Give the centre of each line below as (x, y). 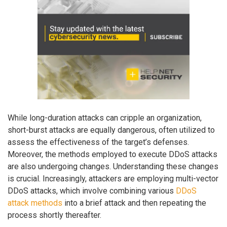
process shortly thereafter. (54, 215)
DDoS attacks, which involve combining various (92, 191)
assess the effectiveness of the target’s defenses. (98, 142)
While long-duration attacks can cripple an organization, (105, 118)
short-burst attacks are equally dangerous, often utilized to (111, 130)
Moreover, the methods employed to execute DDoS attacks (112, 155)
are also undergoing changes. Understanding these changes (113, 167)
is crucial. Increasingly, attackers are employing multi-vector (113, 179)
